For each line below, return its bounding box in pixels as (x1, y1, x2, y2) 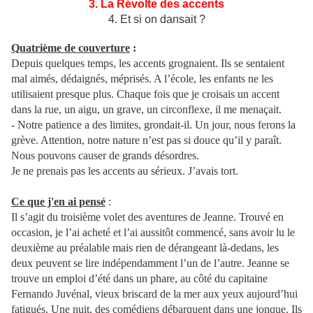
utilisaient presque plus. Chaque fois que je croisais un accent (11, 88, 279, 101)
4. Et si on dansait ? (108, 13, 205, 26)
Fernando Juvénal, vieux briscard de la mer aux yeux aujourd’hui (11, 288, 298, 300)
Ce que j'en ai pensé (11, 196, 105, 208)
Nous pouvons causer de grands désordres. (11, 150, 199, 162)
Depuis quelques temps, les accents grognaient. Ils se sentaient (11, 57, 284, 70)
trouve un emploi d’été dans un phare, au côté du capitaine (11, 272, 268, 285)
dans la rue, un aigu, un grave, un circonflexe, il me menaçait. (11, 103, 282, 116)
